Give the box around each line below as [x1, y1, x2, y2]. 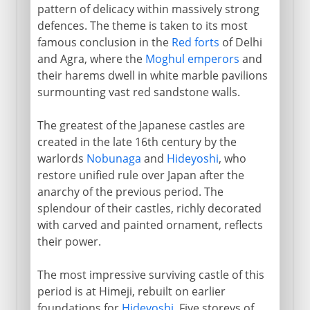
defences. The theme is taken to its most [37, 17, 248, 33]
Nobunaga [86, 150, 141, 166]
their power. [37, 233, 101, 249]
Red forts [171, 34, 219, 50]
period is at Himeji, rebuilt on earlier [37, 283, 226, 299]
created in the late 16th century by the [37, 134, 237, 149]
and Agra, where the [37, 51, 145, 66]
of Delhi [219, 34, 262, 50]
